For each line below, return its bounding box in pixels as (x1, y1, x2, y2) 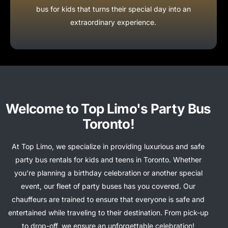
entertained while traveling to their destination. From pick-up (8, 208, 209, 217)
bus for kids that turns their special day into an (36, 4, 191, 13)
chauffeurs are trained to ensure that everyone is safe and (12, 194, 205, 204)
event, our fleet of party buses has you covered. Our (21, 181, 196, 190)
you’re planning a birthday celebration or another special (14, 168, 203, 177)
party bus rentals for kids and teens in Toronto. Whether (15, 155, 202, 164)
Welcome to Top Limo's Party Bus (6, 100, 211, 117)
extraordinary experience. (70, 17, 157, 26)
